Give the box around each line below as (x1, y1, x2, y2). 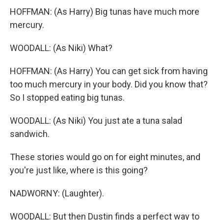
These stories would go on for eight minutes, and (10, 152, 200, 162)
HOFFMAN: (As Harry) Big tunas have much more (10, 6, 199, 17)
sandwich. (10, 129, 50, 139)
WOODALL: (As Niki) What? (10, 43, 112, 53)
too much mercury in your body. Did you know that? (10, 79, 208, 89)
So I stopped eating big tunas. (10, 92, 125, 103)
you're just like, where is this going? (10, 165, 148, 175)
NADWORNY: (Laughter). (10, 188, 104, 198)
